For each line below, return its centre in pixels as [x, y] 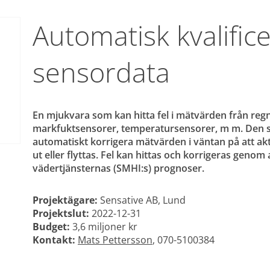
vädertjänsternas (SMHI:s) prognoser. [118, 168]
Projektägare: [65, 200]
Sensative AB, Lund [142, 200]
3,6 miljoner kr [104, 226]
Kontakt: [54, 240]
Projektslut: [61, 213]
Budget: [51, 226]
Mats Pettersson [115, 240]
